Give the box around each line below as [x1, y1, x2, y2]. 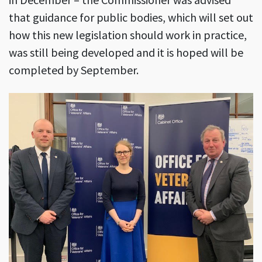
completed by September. [9, 62, 141, 77]
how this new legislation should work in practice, [9, 27, 247, 42]
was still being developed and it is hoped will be [9, 44, 243, 60]
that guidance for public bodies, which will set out [9, 9, 253, 25]
